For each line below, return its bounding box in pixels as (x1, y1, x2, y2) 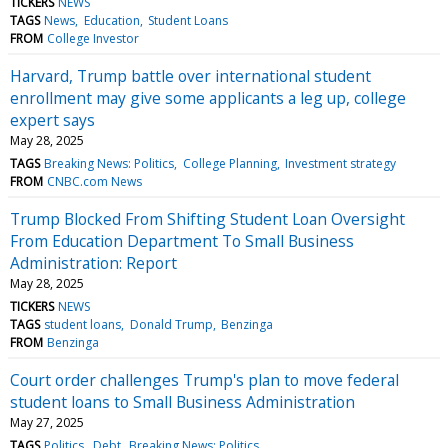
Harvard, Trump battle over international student (10, 64, 371, 87)
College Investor (47, 29, 140, 47)
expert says (10, 108, 95, 131)
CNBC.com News (47, 172, 143, 190)
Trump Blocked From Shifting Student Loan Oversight (10, 207, 405, 230)
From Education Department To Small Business (10, 229, 354, 252)
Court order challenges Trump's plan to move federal (10, 368, 399, 391)
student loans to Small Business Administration (10, 390, 355, 413)
